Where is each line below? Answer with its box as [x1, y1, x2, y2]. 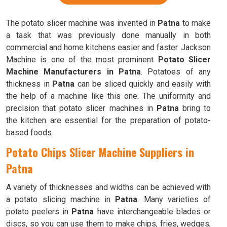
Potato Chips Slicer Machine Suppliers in [6, 144, 194, 160]
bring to [178, 103, 211, 113]
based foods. [6, 128, 53, 137]
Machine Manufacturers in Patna [6, 67, 141, 77]
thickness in [6, 79, 53, 89]
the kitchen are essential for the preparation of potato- [6, 116, 211, 125]
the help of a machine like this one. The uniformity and [6, 91, 211, 101]
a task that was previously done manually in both [6, 30, 211, 40]
